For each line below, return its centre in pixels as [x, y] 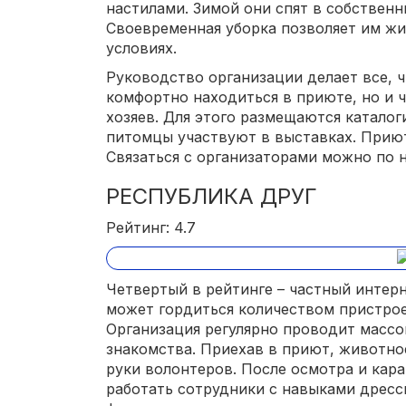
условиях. [141, 48]
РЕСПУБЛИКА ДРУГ [212, 196]
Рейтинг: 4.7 [151, 227]
